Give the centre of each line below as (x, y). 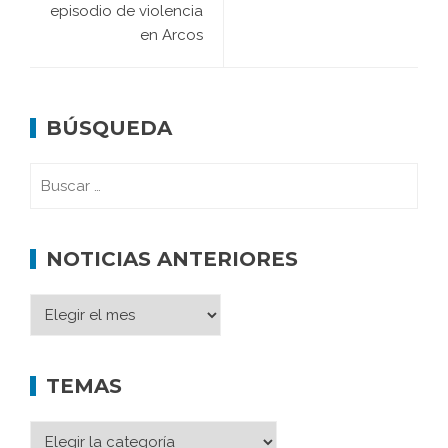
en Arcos (171, 35)
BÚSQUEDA (109, 128)
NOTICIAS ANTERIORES (172, 259)
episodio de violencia (126, 11)
